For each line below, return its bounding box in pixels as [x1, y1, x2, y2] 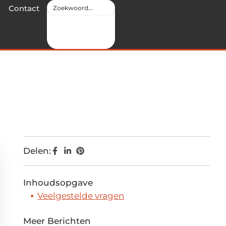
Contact [9, 4, 39, 13]
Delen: [23, 146, 51, 156]
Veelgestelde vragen [37, 191, 124, 201]
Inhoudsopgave [23, 178, 93, 188]
